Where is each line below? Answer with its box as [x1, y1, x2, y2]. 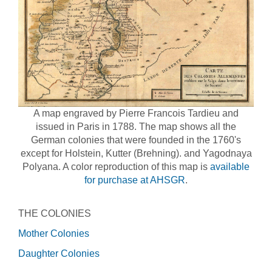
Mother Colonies [18, 228, 92, 239]
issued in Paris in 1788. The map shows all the [36, 121, 236, 132]
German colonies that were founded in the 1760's [31, 134, 241, 145]
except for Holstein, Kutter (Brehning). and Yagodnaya [20, 148, 252, 158]
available [210, 161, 250, 172]
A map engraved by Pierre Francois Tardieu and [33, 107, 239, 118]
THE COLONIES [18, 208, 93, 219]
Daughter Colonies [18, 248, 100, 259]
